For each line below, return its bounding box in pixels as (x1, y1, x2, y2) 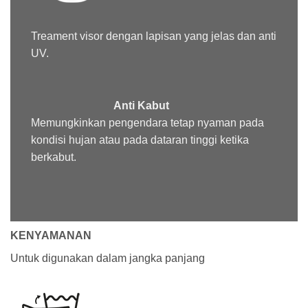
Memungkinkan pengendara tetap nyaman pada (31, 117, 264, 129)
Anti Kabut (113, 100, 169, 112)
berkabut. (31, 151, 76, 164)
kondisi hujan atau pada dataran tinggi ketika (31, 134, 249, 146)
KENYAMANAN (10, 229, 91, 241)
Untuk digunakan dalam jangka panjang (10, 252, 205, 264)
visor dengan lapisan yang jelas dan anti (77, 30, 276, 43)
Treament (31, 30, 77, 43)
